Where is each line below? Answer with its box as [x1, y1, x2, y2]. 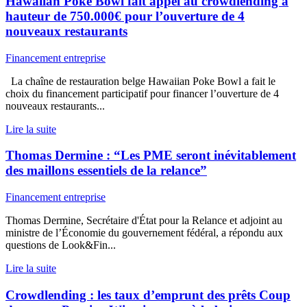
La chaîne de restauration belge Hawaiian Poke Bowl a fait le [5, 75, 275, 87]
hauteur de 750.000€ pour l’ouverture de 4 [5, 8, 245, 23]
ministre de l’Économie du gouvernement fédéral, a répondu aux [5, 226, 283, 238]
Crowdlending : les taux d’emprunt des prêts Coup [5, 287, 291, 302]
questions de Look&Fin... [5, 238, 116, 251]
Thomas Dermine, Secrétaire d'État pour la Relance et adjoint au [5, 214, 282, 226]
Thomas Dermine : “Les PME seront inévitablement [5, 148, 296, 163]
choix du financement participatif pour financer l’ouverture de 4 [5, 87, 279, 99]
